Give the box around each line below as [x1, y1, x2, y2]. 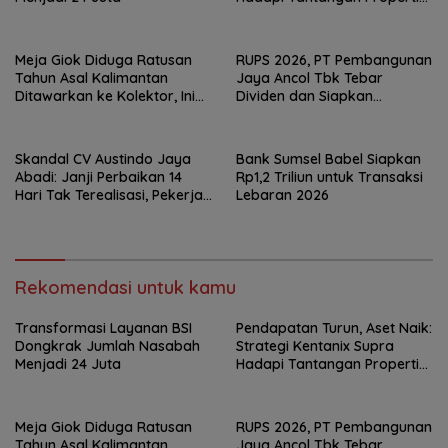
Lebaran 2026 [236, 185, 329, 204]
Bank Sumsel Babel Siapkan [236, 149, 421, 168]
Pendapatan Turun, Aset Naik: [236, 318, 432, 337]
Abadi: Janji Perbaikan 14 [15, 167, 182, 186]
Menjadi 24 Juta [15, 354, 121, 373]
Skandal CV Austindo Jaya [15, 149, 191, 168]
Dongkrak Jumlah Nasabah [15, 336, 200, 355]
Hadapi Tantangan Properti [236, 354, 419, 373]
